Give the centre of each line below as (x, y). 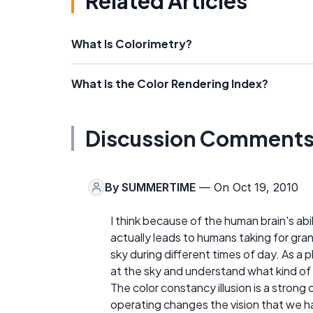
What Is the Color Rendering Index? (170, 83)
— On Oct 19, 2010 (247, 187)
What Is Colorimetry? (132, 43)
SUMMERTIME (159, 187)
